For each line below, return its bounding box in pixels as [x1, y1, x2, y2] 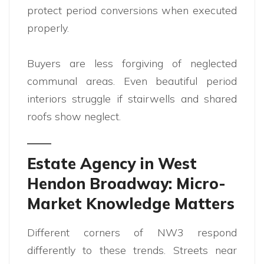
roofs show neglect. [27, 110, 121, 124]
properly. [27, 21, 69, 35]
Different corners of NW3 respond [27, 226, 237, 240]
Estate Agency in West [27, 154, 197, 174]
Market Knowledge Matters [27, 194, 235, 214]
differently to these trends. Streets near [27, 243, 237, 258]
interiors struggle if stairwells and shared [27, 92, 237, 106]
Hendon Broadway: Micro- [27, 174, 226, 194]
